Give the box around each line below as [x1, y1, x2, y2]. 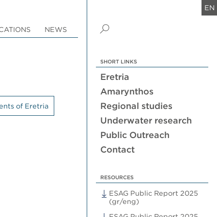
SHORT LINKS [100, 58, 138, 65]
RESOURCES [100, 174, 134, 181]
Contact [100, 144, 135, 155]
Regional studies [100, 101, 173, 111]
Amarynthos [100, 86, 154, 97]
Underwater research [100, 115, 192, 126]
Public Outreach [100, 130, 170, 140]
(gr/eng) [109, 197, 139, 205]
